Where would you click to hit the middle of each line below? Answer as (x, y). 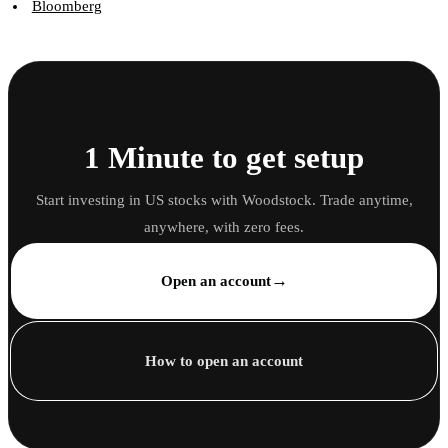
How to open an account (224, 360)
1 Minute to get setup (224, 158)
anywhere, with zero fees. (224, 226)
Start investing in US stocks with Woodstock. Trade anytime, (224, 199)
